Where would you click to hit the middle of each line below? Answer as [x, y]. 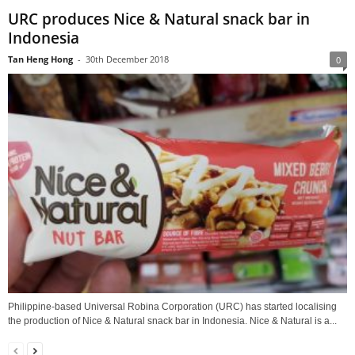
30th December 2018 [127, 59]
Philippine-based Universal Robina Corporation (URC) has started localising [172, 306]
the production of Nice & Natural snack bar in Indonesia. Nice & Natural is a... [172, 321]
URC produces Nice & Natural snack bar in [159, 19]
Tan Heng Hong [40, 59]
